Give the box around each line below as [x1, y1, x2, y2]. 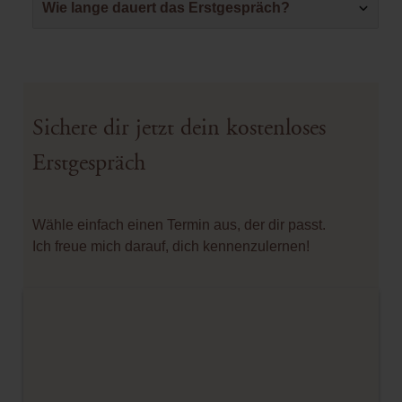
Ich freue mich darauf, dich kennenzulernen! [32, 239, 310, 255]
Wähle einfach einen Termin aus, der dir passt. [32, 217, 326, 233]
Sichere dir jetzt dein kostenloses [32, 114, 326, 142]
